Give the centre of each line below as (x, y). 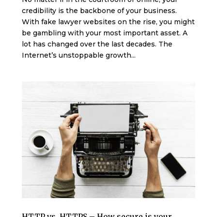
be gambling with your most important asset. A (104, 33)
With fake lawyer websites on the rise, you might (108, 22)
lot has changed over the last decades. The (97, 44)
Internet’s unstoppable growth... (78, 55)
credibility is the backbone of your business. (99, 10)
